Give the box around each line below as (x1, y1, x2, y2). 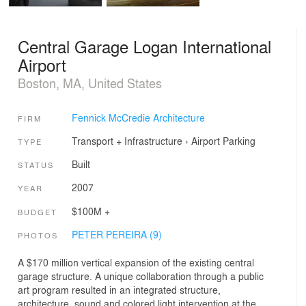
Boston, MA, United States (18, 74, 162, 92)
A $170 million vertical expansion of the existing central (18, 255, 254, 269)
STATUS (18, 159, 54, 171)
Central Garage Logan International (18, 34, 271, 59)
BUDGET (18, 206, 57, 217)
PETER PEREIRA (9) (71, 227, 162, 242)
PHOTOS (18, 229, 58, 241)
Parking (222, 133, 255, 148)
